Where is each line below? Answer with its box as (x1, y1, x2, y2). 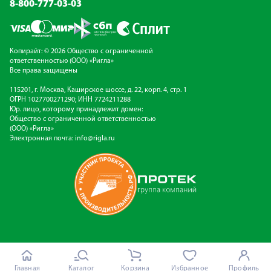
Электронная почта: (10, 134, 75, 142)
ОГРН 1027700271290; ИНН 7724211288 (10, 96, 131, 103)
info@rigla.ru (75, 134, 115, 142)
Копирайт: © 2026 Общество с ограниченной (10, 47, 153, 55)
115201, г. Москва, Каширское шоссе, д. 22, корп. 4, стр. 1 (10, 86, 187, 94)
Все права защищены (10, 67, 77, 74)
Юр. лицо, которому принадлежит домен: (10, 105, 143, 113)
